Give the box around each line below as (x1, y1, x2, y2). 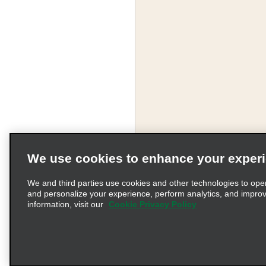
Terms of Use (180, 201, 227, 211)
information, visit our (27, 199, 106, 209)
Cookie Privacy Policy (109, 199, 197, 209)
